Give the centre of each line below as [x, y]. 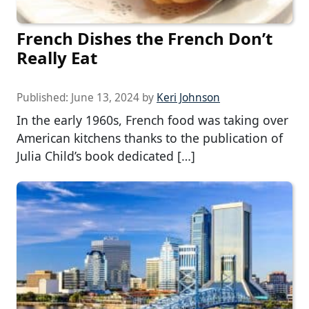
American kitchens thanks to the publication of [150, 138]
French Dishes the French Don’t [144, 39]
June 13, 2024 [105, 98]
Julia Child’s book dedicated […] [106, 156]
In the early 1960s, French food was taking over [152, 120]
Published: [44, 98]
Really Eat [57, 58]
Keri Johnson [188, 98]
